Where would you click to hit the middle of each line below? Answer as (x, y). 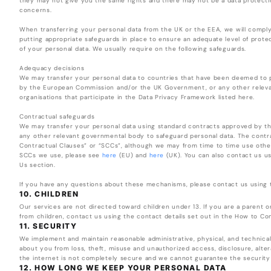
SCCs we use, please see (61, 155)
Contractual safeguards (57, 117)
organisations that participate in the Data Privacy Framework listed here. (137, 97)
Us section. (38, 165)
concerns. (36, 10)
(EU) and (133, 155)
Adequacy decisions (52, 68)
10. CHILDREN (49, 194)
